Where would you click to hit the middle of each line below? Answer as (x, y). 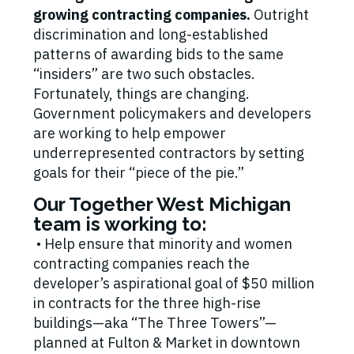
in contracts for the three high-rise (147, 303)
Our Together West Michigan (162, 205)
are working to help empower (130, 134)
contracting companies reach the (141, 264)
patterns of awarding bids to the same (158, 55)
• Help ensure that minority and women (163, 244)
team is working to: (122, 224)
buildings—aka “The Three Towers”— (155, 323)
